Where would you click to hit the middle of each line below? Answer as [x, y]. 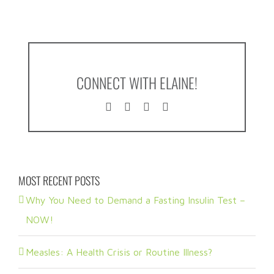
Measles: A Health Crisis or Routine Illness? [119, 252]
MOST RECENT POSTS [59, 181]
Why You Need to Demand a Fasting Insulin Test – [135, 200]
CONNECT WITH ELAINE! [137, 83]
